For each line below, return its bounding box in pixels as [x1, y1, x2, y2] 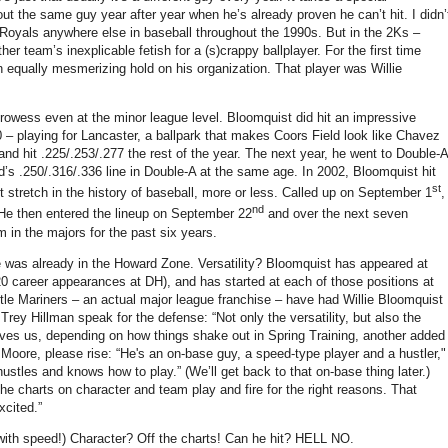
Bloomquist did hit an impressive [227, 109, 416, 125]
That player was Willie [275, 60, 402, 76]
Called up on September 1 [282, 185, 432, 201]
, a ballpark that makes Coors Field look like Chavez [137, 127, 440, 143]
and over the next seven [264, 206, 408, 222]
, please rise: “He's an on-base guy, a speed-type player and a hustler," [37, 345, 446, 361]
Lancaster [81, 127, 137, 143]
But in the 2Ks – [326, 24, 420, 40]
